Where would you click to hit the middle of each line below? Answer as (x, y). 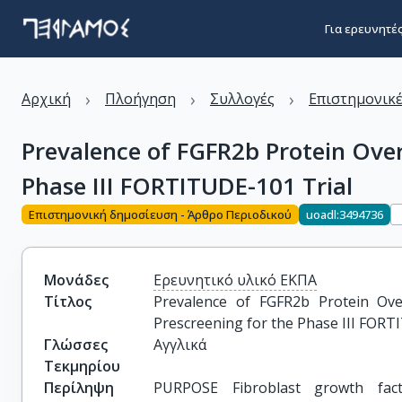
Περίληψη (79, 388)
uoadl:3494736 (345, 214)
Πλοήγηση (140, 99)
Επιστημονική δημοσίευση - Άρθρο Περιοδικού (160, 214)
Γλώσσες (76, 345)
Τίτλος (68, 301)
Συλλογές (242, 99)
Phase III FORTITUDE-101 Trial (187, 186)
